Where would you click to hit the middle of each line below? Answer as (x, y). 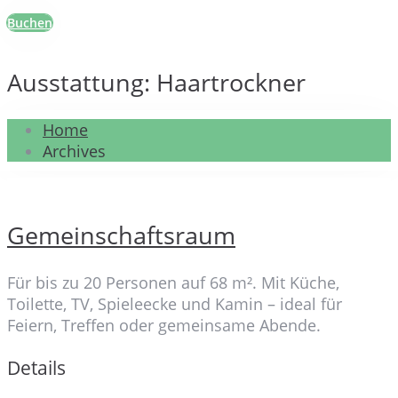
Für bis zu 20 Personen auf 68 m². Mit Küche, (173, 282)
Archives (74, 151)
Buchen (30, 23)
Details (36, 367)
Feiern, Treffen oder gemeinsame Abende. (164, 325)
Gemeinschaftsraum (121, 235)
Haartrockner (231, 83)
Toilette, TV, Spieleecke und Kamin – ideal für (175, 303)
